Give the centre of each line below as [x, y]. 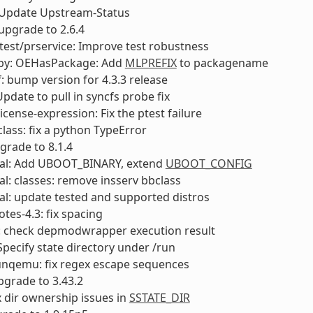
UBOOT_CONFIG [209, 163]
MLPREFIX [151, 63]
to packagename [222, 63]
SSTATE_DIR [159, 297]
